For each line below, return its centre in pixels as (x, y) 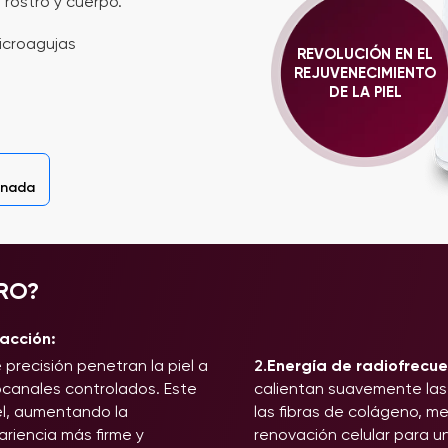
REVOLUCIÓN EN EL (365, 54)
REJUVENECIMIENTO (365, 73)
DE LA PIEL (365, 92)
